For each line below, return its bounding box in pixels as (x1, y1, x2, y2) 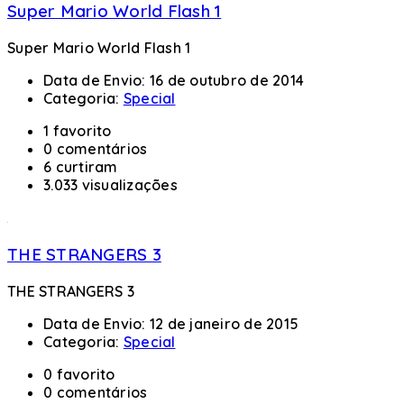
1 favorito (43, 122, 112, 141)
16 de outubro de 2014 (149, 71, 304, 90)
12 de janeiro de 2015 (149, 314, 298, 333)
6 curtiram (43, 158, 118, 177)
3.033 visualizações (43, 176, 178, 195)
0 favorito (43, 364, 115, 383)
